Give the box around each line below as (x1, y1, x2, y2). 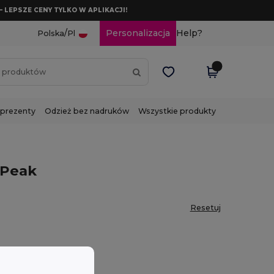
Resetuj (190, 202, 221, 212)
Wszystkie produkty (138, 106, 217, 116)
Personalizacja (105, 28, 170, 39)
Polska (37, 29, 64, 38)
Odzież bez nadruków (45, 106, 130, 116)
